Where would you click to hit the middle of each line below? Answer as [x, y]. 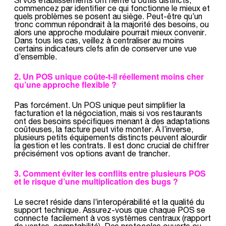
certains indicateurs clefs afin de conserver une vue [105, 48]
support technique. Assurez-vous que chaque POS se [110, 210]
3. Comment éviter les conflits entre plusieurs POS [110, 173]
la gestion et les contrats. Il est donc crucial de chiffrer [111, 145]
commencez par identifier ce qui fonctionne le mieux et [112, 8]
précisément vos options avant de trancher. [92, 153]
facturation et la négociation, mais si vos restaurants [108, 113]
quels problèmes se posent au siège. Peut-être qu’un [108, 16]
